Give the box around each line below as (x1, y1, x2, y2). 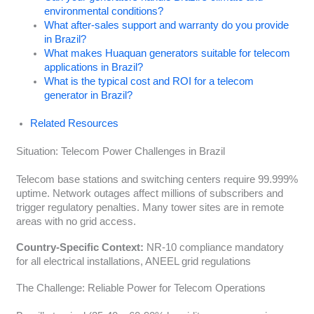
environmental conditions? (43, 5, 163, 17)
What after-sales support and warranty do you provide (43, 19, 289, 31)
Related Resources (29, 117, 118, 129)
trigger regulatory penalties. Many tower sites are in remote (15, 201, 284, 213)
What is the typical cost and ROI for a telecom (43, 75, 254, 87)
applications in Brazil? (43, 61, 143, 73)
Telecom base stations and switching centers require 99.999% (15, 173, 298, 185)
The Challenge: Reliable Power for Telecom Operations (15, 282, 266, 294)
